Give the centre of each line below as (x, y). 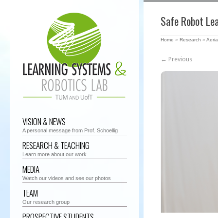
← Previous (176, 59)
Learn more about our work (54, 154)
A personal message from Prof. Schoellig (70, 130)
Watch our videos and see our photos (66, 178)
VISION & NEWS (44, 121)
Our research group (46, 202)
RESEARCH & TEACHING (56, 145)
